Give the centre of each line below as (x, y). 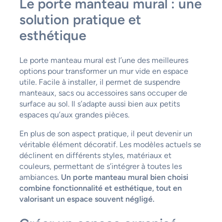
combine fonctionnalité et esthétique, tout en (100, 188)
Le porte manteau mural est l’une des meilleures (104, 60)
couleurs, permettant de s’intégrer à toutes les (100, 166)
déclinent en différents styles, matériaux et (95, 155)
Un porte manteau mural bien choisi (124, 177)
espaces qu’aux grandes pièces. (74, 114)
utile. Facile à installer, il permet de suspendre (100, 82)
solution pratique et (80, 20)
